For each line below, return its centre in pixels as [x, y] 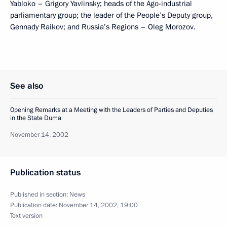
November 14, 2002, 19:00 [98, 205]
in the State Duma [36, 118]
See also [27, 86]
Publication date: [34, 205]
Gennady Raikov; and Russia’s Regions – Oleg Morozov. [103, 27]
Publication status [45, 172]
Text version [26, 216]
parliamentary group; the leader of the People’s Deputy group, [111, 15]
